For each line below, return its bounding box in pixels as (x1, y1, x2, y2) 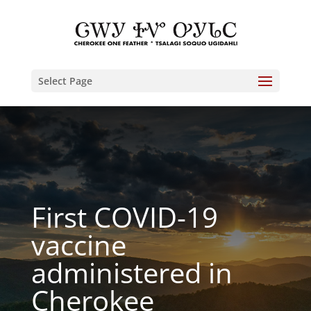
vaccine (31, 226, 126, 264)
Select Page (37, 74, 92, 87)
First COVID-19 (31, 198, 218, 236)
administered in (31, 253, 233, 292)
